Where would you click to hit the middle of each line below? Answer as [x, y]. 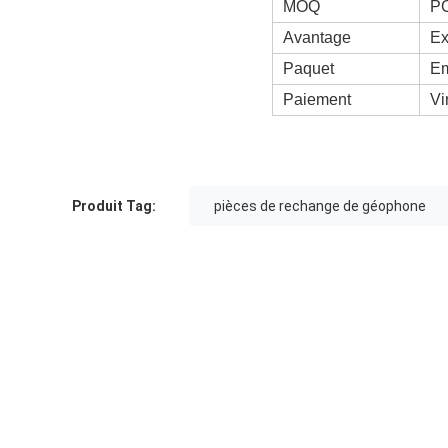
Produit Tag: [114, 206]
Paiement [317, 100]
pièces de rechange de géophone [320, 206]
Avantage [317, 38]
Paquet [308, 69]
